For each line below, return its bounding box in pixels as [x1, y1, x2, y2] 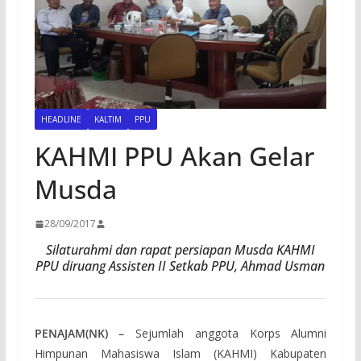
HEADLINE [40, 114, 81, 126]
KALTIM [93, 114, 122, 126]
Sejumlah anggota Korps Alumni [124, 326, 327, 342]
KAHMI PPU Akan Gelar [34, 139, 314, 174]
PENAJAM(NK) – [34, 326, 125, 342]
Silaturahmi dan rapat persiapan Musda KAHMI [45, 241, 315, 259]
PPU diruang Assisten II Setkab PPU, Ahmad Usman [35, 257, 326, 276]
